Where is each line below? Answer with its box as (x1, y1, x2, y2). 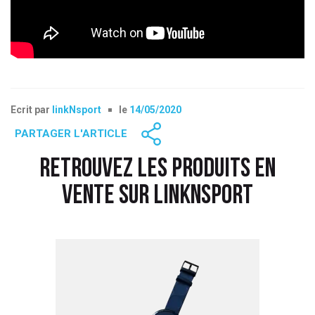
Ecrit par (11, 103, 52, 115)
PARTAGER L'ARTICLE (15, 127, 127, 140)
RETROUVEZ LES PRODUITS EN (39, 155, 276, 184)
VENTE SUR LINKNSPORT (62, 182, 253, 210)
